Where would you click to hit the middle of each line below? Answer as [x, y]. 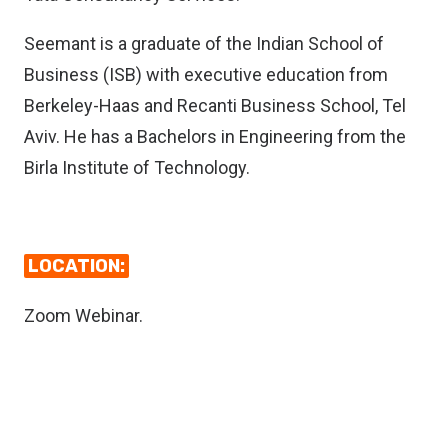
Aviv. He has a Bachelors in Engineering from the [215, 136]
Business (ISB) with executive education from [206, 74]
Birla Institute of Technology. [137, 167]
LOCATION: [76, 266]
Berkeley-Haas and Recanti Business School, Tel [215, 105]
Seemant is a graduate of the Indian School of [204, 43]
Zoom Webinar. [83, 315]
